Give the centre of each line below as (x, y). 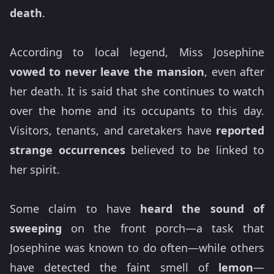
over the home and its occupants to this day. (137, 111)
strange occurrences (68, 150)
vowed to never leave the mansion (107, 72)
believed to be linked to (194, 150)
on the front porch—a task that (163, 228)
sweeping (36, 228)
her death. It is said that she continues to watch (137, 91)
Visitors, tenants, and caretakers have (113, 131)
